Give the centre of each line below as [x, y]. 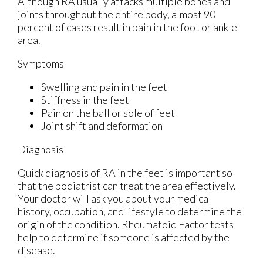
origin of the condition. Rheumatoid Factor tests [126, 225]
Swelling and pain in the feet [104, 87]
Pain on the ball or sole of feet [108, 113]
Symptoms [41, 64]
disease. [36, 250]
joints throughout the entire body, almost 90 [117, 14]
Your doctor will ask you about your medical [114, 199]
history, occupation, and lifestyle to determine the [130, 212]
